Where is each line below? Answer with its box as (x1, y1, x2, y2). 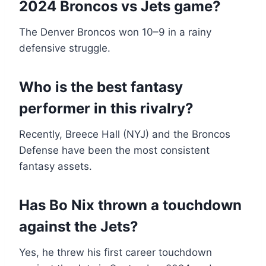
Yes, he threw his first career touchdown (19, 246, 212, 259)
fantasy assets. (19, 160, 92, 173)
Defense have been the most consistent (19, 144, 210, 157)
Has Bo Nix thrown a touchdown (19, 197, 242, 214)
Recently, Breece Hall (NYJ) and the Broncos (19, 128, 230, 141)
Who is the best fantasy (19, 78, 183, 96)
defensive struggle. (19, 42, 110, 55)
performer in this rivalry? (19, 100, 194, 118)
